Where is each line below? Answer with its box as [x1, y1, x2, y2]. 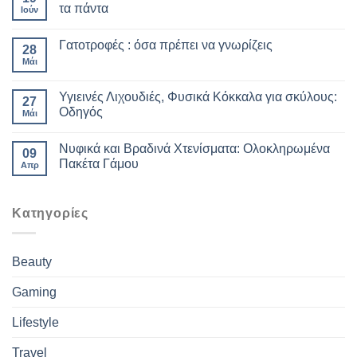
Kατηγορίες [12, 206, 88, 221]
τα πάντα [59, 2, 108, 16]
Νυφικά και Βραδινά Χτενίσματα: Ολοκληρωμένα [59, 142, 330, 156]
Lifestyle [12, 315, 59, 329]
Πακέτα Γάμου [59, 157, 139, 171]
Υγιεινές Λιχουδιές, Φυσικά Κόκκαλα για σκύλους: [59, 90, 337, 104]
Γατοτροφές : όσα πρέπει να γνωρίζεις [59, 38, 273, 53]
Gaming [12, 284, 57, 299]
